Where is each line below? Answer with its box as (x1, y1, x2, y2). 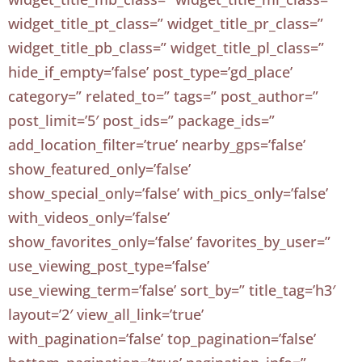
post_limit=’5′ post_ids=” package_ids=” (8, 111, 275, 130)
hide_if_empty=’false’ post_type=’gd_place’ (8, 62, 293, 82)
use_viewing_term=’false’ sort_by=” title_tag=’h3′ (8, 280, 335, 300)
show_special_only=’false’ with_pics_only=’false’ (8, 183, 328, 203)
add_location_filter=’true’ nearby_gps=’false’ (8, 135, 305, 154)
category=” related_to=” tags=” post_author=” (8, 86, 318, 106)
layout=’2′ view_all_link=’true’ (8, 305, 204, 324)
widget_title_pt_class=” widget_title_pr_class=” (8, 14, 323, 33)
